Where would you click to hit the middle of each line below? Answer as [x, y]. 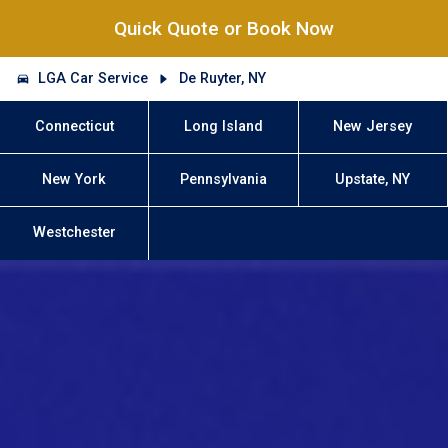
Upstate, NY [373, 180]
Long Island [223, 126]
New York [74, 180]
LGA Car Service [93, 78]
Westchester [74, 233]
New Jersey [373, 126]
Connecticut [74, 126]
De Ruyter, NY [222, 78]
